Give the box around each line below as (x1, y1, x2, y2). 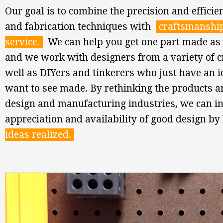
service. (5, 36, 42, 48)
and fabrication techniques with (5, 21, 156, 32)
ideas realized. (5, 129, 74, 140)
